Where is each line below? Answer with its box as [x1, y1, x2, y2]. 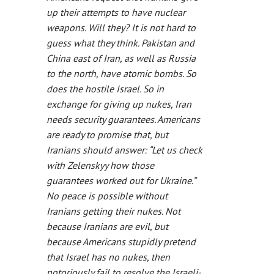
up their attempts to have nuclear [46, 6, 185, 18]
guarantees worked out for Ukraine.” [46, 174, 195, 187]
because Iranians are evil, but [46, 220, 168, 232]
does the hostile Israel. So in [46, 83, 164, 95]
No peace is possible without [46, 190, 168, 202]
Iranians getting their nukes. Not [46, 205, 180, 217]
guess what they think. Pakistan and [46, 37, 194, 49]
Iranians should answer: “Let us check [46, 144, 202, 156]
